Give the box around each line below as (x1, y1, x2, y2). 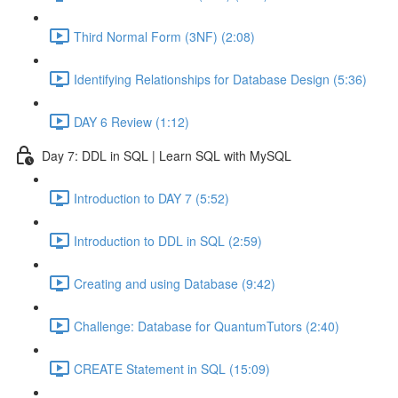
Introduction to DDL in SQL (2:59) (74, 231, 262, 250)
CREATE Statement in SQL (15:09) (74, 359, 270, 378)
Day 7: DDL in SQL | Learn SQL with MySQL (42, 146, 291, 164)
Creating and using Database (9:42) (74, 274, 275, 292)
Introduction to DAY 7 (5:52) (74, 188, 229, 207)
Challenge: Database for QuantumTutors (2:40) (74, 316, 339, 335)
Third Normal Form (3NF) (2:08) (74, 27, 255, 45)
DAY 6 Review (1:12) (74, 112, 189, 131)
